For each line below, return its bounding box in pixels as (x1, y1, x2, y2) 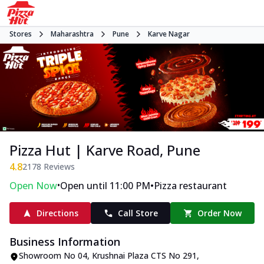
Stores (9, 29, 32, 39)
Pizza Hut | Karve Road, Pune (9, 140, 200, 160)
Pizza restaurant (154, 179, 227, 193)
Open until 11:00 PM (60, 179, 150, 193)
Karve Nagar (148, 29, 190, 39)
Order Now (197, 207, 242, 219)
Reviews (41, 161, 75, 173)
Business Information (9, 235, 120, 249)
